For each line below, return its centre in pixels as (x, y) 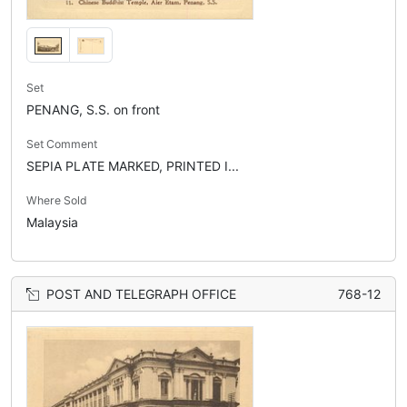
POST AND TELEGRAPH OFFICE (141, 294)
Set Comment (62, 144)
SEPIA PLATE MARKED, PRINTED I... (133, 166)
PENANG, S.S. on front (93, 110)
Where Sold (57, 201)
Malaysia (52, 223)
